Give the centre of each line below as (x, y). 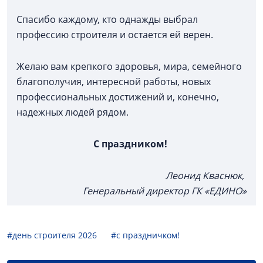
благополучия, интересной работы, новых (114, 82)
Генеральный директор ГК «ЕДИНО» (165, 191)
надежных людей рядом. (73, 112)
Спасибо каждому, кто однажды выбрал (107, 20)
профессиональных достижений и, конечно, (118, 97)
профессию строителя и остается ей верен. (115, 35)
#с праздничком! (145, 235)
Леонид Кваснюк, (206, 176)
